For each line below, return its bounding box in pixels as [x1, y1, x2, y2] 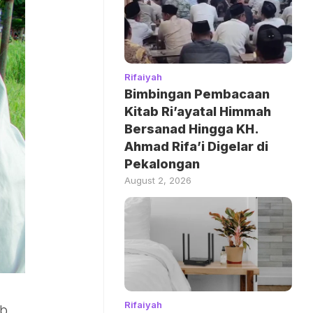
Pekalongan [124, 156, 200, 171]
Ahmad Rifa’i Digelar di [124, 138, 268, 154]
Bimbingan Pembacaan [124, 86, 270, 101]
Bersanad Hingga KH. [124, 121, 259, 136]
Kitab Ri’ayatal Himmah [124, 103, 271, 119]
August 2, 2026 [124, 174, 191, 186]
